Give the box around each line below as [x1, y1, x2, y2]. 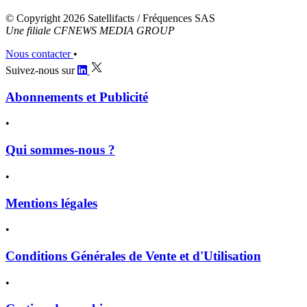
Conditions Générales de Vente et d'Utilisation [5, 248, 261, 263]
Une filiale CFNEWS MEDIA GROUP [5, 24, 175, 36]
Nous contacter [5, 47, 73, 60]
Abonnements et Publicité [5, 89, 148, 104]
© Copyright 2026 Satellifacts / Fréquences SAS [5, 12, 215, 24]
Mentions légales [5, 195, 97, 210]
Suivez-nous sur [5, 64, 75, 76]
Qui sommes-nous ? [5, 143, 115, 158]
